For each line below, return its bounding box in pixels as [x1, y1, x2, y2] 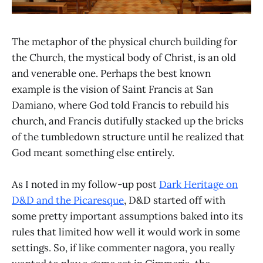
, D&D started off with [124, 194, 225, 207]
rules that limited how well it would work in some [12, 225, 240, 239]
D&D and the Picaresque [12, 194, 124, 207]
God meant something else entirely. [12, 146, 174, 160]
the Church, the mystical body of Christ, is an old [12, 51, 236, 65]
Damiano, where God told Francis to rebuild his [12, 99, 229, 112]
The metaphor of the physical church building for [12, 35, 237, 49]
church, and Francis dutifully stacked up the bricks [12, 114, 244, 128]
